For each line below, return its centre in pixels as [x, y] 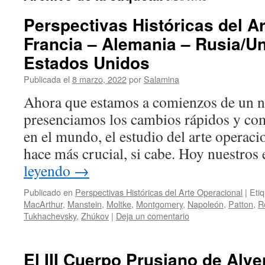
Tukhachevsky [50, 216]
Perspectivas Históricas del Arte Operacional [159, 192]
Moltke [119, 204]
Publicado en [48, 192]
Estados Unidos [87, 62]
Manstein [85, 204]
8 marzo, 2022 [99, 79]
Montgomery [159, 204]
